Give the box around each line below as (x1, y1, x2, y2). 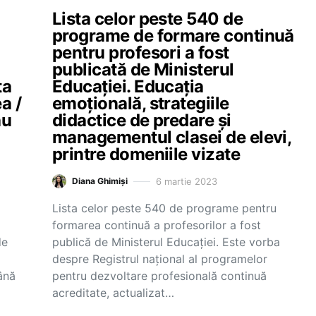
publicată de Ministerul (52, 59, 234, 80)
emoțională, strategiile (52, 93, 229, 114)
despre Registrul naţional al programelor (52, 252, 267, 266)
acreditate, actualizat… (52, 286, 174, 300)
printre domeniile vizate (52, 144, 241, 164)
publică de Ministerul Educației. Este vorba (52, 235, 280, 249)
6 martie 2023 (156, 175, 217, 187)
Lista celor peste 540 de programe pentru (52, 201, 276, 215)
